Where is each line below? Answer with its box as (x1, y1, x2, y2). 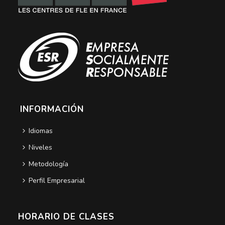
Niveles (28, 143, 52, 153)
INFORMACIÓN (20, 103, 84, 116)
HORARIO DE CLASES (18, 211, 115, 223)
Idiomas (28, 126, 53, 136)
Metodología (28, 159, 68, 169)
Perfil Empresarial (28, 176, 85, 186)
